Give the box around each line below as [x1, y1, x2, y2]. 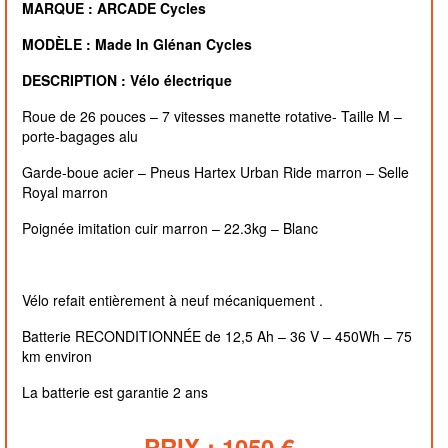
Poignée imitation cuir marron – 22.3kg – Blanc [22, 218, 318, 238]
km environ [22, 346, 92, 366]
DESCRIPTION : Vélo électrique [22, 70, 236, 90]
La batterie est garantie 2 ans [22, 382, 208, 402]
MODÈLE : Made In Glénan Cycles [22, 34, 260, 54]
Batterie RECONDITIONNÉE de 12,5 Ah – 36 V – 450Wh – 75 [22, 326, 412, 346]
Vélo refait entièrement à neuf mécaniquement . [22, 290, 323, 310]
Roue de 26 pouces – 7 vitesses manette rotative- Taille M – [22, 106, 402, 126]
